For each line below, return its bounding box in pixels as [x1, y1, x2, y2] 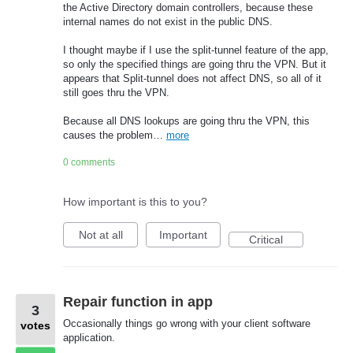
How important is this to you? [63, 195, 207, 209]
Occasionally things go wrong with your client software [63, 318, 310, 330]
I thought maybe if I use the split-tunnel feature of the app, [63, 44, 329, 56]
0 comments [63, 157, 115, 169]
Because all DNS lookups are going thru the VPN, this [63, 115, 310, 128]
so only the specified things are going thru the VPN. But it [63, 58, 326, 70]
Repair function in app [63, 294, 213, 310]
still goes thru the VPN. [63, 87, 169, 98]
